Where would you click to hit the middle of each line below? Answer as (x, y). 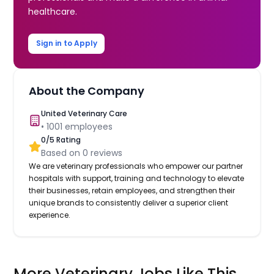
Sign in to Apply (66, 43)
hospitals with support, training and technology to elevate (137, 178)
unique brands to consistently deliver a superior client (129, 202)
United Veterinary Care (84, 113)
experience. (50, 215)
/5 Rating (64, 139)
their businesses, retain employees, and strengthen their (132, 190)
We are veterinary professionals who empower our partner (136, 166)
